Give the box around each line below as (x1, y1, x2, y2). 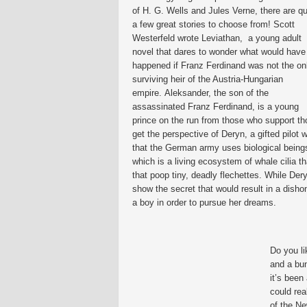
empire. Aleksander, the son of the (132, 88, 269, 98)
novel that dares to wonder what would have (132, 47, 306, 57)
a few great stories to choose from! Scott (132, 19, 295, 29)
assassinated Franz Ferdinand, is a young (132, 101, 299, 112)
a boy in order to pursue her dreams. (132, 197, 276, 208)
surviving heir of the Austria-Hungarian (132, 74, 283, 84)
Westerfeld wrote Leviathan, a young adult (132, 33, 302, 43)
